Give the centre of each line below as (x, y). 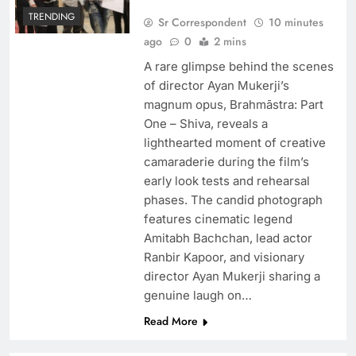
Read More (170, 321)
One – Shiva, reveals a (205, 124)
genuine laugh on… (197, 296)
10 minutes (296, 23)
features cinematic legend (218, 219)
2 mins (230, 42)
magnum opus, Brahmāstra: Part (233, 105)
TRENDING (52, 16)
